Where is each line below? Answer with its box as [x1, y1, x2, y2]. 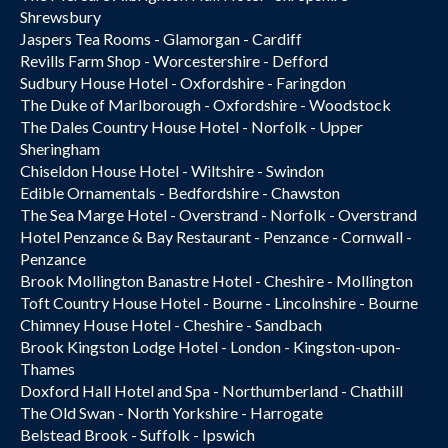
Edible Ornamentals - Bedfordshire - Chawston [20, 183, 340, 202]
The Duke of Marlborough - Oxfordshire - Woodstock [20, 95, 391, 114]
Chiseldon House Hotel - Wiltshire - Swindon [20, 161, 324, 180]
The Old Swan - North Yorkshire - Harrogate [20, 403, 323, 422]
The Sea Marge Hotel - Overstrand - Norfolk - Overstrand [20, 205, 417, 224]
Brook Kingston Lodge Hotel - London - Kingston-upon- [20, 337, 401, 356]
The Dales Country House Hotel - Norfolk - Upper [20, 117, 363, 136]
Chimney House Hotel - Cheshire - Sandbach [20, 315, 322, 334]
